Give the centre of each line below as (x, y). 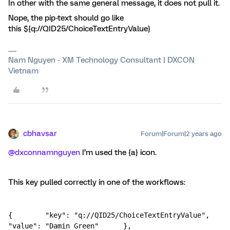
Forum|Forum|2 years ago (181, 134)
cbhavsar (40, 133)
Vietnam (23, 71)
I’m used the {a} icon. (119, 152)
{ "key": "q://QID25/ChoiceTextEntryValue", (109, 215)
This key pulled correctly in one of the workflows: (98, 182)
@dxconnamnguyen (44, 152)
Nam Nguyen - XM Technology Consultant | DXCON (101, 60)
